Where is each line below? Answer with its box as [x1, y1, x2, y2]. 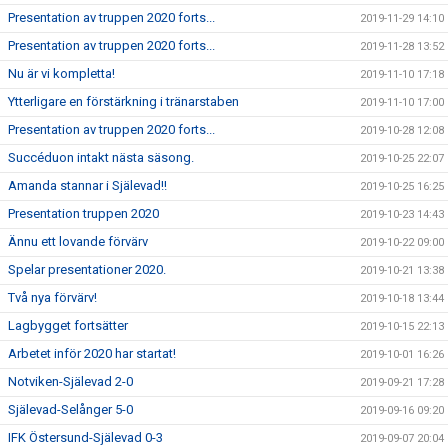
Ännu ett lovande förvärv [8, 234, 148, 249]
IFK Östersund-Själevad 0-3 [8, 430, 163, 445]
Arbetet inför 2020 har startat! [8, 346, 176, 361]
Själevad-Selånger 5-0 [8, 402, 133, 417]
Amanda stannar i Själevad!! [8, 178, 167, 193]
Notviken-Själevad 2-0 [8, 374, 133, 389]
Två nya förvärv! [8, 290, 97, 305]
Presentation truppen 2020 [8, 206, 159, 221]
